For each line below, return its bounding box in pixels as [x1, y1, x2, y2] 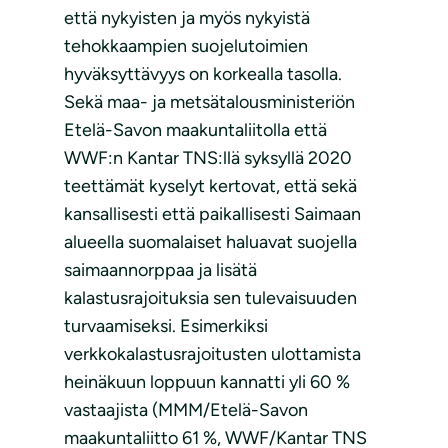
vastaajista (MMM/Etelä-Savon [64, 399, 308, 422]
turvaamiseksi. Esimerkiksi [64, 315, 268, 338]
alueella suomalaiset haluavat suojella [64, 231, 357, 254]
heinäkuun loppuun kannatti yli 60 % [64, 371, 350, 394]
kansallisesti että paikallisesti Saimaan [64, 203, 361, 226]
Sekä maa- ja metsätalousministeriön [64, 91, 355, 114]
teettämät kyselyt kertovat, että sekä [64, 175, 357, 198]
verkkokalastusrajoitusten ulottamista [64, 343, 361, 366]
